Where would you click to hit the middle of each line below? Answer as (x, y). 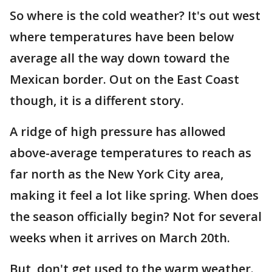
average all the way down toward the (120, 58)
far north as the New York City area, (117, 174)
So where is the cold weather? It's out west (135, 15)
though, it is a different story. (97, 100)
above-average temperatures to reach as (131, 152)
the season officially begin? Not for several (136, 216)
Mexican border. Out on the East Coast (124, 79)
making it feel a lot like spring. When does (134, 195)
